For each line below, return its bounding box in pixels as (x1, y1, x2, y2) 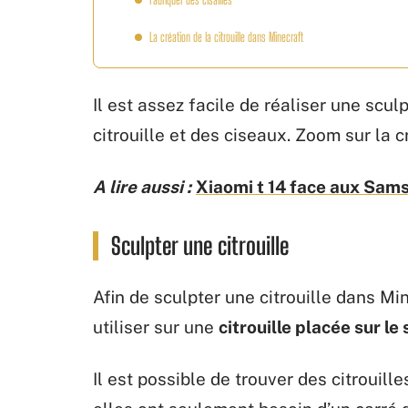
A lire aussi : (93, 177, 191, 197)
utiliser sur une (93, 317, 219, 337)
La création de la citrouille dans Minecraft (149, 29, 303, 45)
